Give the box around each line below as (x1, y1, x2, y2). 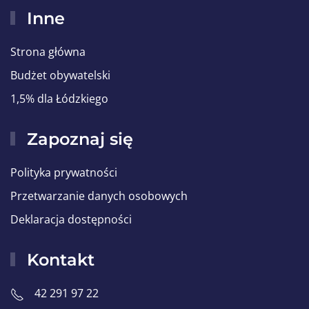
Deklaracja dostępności (10, 211, 132, 227)
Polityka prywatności (10, 164, 117, 180)
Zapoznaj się (22, 128, 134, 149)
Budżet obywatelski (10, 67, 110, 83)
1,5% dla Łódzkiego (10, 90, 108, 106)
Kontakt (22, 249, 95, 270)
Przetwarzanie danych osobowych (10, 188, 188, 203)
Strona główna (10, 43, 86, 59)
